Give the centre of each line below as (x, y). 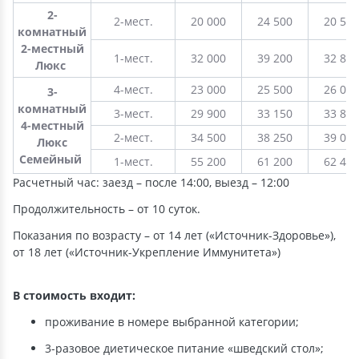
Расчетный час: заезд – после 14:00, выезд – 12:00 (151, 182)
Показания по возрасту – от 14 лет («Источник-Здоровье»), (174, 235)
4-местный (52, 125)
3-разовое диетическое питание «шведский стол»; (184, 348)
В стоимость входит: (74, 295)
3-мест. (133, 113)
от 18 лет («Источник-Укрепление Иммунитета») (147, 252)
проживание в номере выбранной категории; (172, 322)
